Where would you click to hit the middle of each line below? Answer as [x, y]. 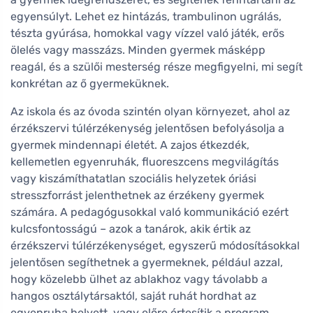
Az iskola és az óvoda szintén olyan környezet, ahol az [150, 112]
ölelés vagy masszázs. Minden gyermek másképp [138, 50]
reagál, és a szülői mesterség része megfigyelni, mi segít [156, 67]
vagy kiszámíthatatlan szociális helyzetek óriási [133, 179]
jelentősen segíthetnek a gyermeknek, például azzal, [147, 263]
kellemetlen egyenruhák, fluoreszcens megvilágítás [145, 162]
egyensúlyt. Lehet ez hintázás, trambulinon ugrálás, [146, 17]
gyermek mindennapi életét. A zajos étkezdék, [130, 145]
